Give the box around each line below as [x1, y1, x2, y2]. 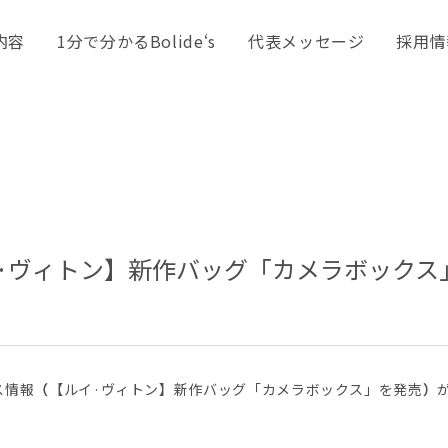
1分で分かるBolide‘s [57, 28, 216, 53]
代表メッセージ [247, 28, 365, 53]
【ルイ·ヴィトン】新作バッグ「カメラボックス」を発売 [49, 379, 423, 399]
